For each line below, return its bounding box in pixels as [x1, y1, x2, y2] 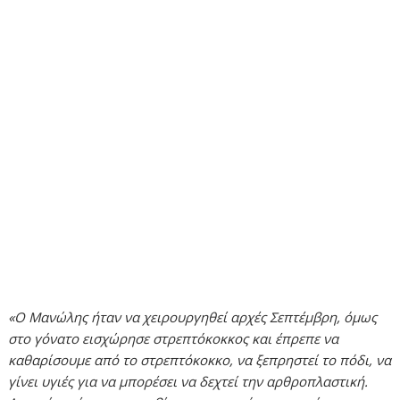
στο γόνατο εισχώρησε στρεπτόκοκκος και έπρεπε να [8, 329, 339, 348]
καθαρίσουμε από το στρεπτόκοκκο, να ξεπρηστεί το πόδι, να [8, 351, 392, 370]
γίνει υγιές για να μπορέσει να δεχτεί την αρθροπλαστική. [8, 372, 369, 391]
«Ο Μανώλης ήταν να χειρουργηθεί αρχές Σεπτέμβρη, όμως [8, 308, 378, 327]
